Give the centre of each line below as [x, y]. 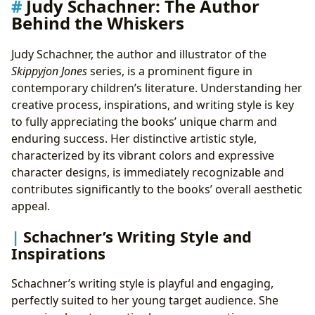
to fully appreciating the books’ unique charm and [144, 121]
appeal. [31, 206]
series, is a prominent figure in [170, 71]
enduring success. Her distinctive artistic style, [134, 138]
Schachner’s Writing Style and [137, 236]
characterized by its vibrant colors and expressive [143, 155]
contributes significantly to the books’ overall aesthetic [157, 189]
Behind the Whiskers [98, 23]
